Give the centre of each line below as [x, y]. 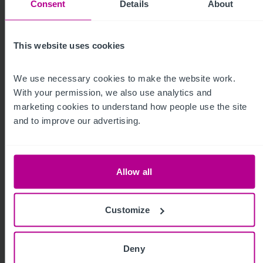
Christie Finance [79, 204]
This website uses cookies [69, 45]
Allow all [134, 171]
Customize [128, 210]
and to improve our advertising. [77, 120]
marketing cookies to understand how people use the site [130, 106]
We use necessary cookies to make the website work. [124, 78]
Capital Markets [77, 81]
